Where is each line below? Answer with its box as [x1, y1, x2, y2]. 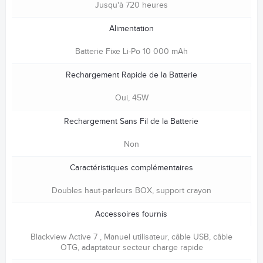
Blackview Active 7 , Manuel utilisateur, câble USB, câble [31, 232, 232, 242]
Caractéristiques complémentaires [69, 163, 193, 173]
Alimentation [109, 23, 154, 33]
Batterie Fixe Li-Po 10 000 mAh [75, 46, 188, 56]
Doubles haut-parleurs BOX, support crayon [52, 186, 211, 195]
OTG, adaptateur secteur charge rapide [60, 242, 203, 252]
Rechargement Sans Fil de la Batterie [64, 116, 198, 126]
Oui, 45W [114, 93, 149, 103]
